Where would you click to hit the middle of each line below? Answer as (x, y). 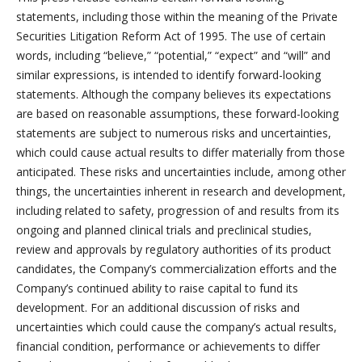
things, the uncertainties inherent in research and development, (181, 192)
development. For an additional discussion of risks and (158, 308)
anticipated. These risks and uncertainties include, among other (181, 172)
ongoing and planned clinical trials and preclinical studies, (164, 230)
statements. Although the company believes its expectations (174, 95)
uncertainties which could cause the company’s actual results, (177, 327)
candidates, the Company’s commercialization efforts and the (177, 269)
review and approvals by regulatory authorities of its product (174, 250)
